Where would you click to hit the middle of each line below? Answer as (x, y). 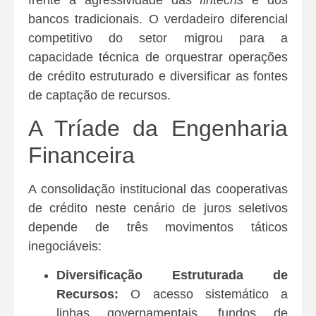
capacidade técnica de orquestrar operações (158, 57)
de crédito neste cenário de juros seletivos (158, 208)
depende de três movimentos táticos (158, 227)
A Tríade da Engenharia (158, 128)
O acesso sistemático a (203, 294)
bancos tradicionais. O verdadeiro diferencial (158, 19)
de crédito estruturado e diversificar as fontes (158, 76)
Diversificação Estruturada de (172, 275)
